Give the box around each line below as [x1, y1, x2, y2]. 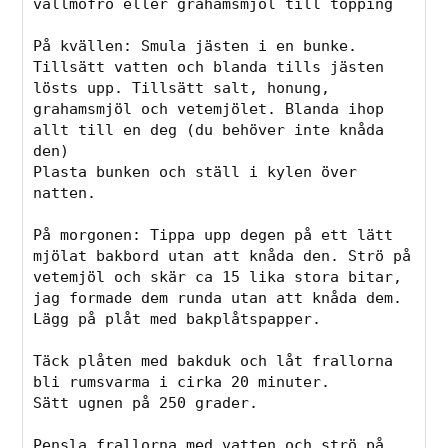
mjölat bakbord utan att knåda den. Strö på [33, 246, 412, 265]
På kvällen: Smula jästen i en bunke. [33, 36, 358, 55]
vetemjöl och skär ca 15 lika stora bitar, [33, 267, 403, 286]
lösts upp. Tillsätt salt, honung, [33, 78, 331, 97]
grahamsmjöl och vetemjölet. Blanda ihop [33, 99, 385, 118]
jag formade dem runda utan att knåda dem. [33, 288, 403, 307]
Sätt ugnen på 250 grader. [33, 393, 259, 412]
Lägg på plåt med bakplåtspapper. [33, 309, 322, 328]
